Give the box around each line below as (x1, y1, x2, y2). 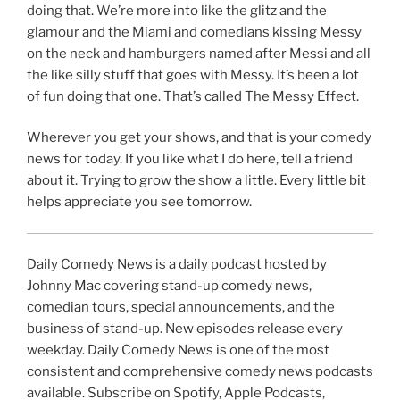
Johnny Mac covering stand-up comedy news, (27, 278, 312, 295)
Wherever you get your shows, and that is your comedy (27, 129, 371, 146)
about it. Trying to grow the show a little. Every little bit (27, 172, 366, 189)
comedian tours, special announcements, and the (27, 299, 335, 316)
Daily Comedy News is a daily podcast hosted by (27, 256, 327, 273)
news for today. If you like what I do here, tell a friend (27, 151, 353, 168)
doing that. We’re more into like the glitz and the (27, 2, 327, 19)
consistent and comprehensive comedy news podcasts (27, 363, 373, 380)
